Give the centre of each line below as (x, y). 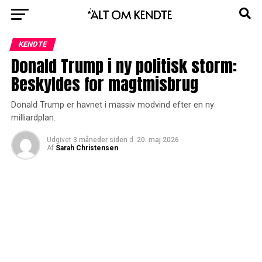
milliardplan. (33, 118)
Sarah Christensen (87, 148)
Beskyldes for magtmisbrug (104, 84)
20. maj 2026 (158, 140)
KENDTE (32, 44)
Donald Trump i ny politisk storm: (124, 66)
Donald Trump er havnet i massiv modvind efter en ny (112, 105)
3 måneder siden (100, 140)
